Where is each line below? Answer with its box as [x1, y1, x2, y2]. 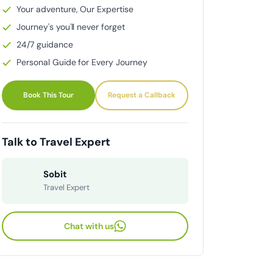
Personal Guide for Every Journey [16, 57, 147, 68]
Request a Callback [108, 90, 175, 101]
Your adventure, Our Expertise [16, 4, 133, 15]
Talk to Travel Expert [2, 135, 110, 150]
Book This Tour [23, 90, 74, 101]
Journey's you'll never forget [16, 21, 125, 33]
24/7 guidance [16, 39, 73, 51]
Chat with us [64, 220, 114, 232]
